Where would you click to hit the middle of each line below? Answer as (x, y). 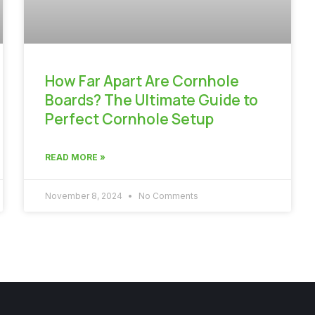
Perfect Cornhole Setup (129, 118)
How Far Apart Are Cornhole (142, 81)
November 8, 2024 (85, 195)
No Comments (167, 195)
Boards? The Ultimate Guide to (152, 99)
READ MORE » (75, 157)
